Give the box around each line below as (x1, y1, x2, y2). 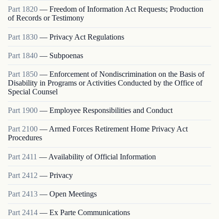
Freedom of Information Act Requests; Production (49, 5, 203, 14)
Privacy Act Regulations (49, 32, 124, 41)
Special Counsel (8, 87, 58, 96)
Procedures (8, 133, 42, 142)
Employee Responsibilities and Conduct (49, 106, 173, 115)
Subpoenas (49, 51, 83, 60)
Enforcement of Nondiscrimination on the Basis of (49, 69, 204, 78)
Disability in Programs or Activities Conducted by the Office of (8, 78, 202, 87)
